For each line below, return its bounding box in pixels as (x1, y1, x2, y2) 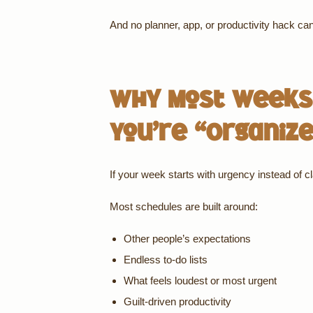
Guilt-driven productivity (124, 296, 231, 307)
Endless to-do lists (124, 254, 208, 265)
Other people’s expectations (124, 233, 251, 245)
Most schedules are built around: (110, 201, 258, 212)
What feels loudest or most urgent (124, 275, 277, 286)
